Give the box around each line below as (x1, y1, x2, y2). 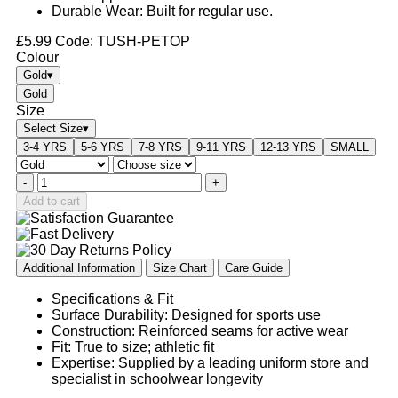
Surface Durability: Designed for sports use (52, 306, 321, 322)
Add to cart (23, 194, 80, 208)
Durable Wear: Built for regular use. (52, 3, 273, 19)
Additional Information (23, 260, 135, 275)
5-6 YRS (81, 139, 124, 154)
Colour (16, 49, 59, 65)
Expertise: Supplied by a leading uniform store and (52, 354, 369, 370)
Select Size (23, 121, 83, 135)
